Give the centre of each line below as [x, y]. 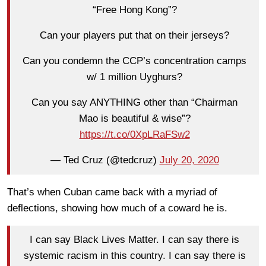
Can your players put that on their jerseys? [134, 36]
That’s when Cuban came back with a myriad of [112, 192]
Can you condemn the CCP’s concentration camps [134, 61]
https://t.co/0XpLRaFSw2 [134, 135]
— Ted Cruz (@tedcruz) [105, 160]
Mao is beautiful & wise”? [134, 119]
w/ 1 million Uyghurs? [134, 77]
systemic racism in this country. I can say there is [134, 256]
